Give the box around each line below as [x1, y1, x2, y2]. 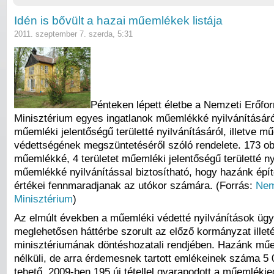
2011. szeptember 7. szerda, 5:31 [14, 29, 133, 39]
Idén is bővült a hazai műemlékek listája [14, 14, 223, 28]
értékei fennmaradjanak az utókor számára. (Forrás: [14, 179, 256, 191]
